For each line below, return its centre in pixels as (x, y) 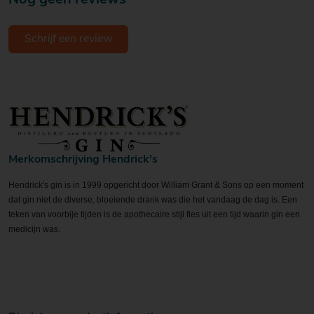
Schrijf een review (68, 39)
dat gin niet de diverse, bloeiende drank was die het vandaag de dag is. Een (153, 199)
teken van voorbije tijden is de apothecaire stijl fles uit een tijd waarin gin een (154, 214)
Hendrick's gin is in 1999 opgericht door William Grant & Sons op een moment (156, 185)
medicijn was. (34, 229)
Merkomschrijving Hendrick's (83, 159)
